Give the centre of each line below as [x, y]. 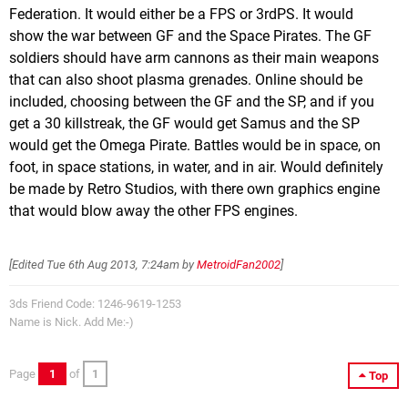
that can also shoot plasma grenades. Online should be [186, 80]
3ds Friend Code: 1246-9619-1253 [95, 304]
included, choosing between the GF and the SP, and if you [192, 102]
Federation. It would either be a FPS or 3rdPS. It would [181, 15]
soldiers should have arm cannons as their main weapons [194, 58]
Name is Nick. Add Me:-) [71, 322]
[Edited [28, 265]
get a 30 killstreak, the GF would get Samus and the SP [184, 124]
